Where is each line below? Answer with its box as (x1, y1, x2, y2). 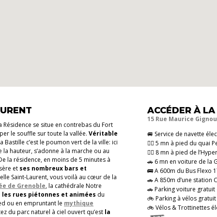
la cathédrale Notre (47, 181, 102, 190)
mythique (64, 199, 93, 207)
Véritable (89, 129, 118, 138)
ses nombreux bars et (19, 164, 87, 172)
